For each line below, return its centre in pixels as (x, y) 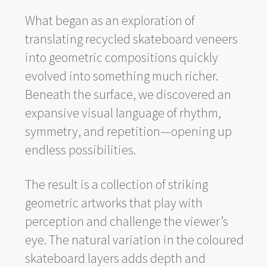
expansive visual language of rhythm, (123, 112)
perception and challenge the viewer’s (126, 221)
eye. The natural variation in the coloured (134, 239)
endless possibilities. (80, 149)
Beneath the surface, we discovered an (128, 94)
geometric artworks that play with (114, 202)
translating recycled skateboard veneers (131, 38)
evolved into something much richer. (121, 75)
